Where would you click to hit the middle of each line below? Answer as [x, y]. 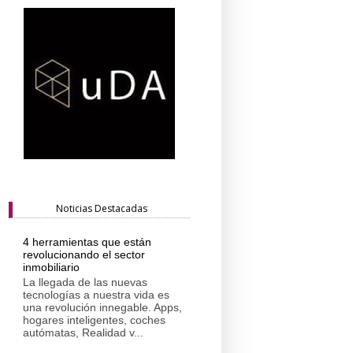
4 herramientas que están [87, 242]
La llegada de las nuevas [85, 282]
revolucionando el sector [84, 255]
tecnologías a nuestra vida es [96, 294]
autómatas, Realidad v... [83, 332]
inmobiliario [51, 268]
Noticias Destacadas [101, 209]
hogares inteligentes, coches [94, 320]
